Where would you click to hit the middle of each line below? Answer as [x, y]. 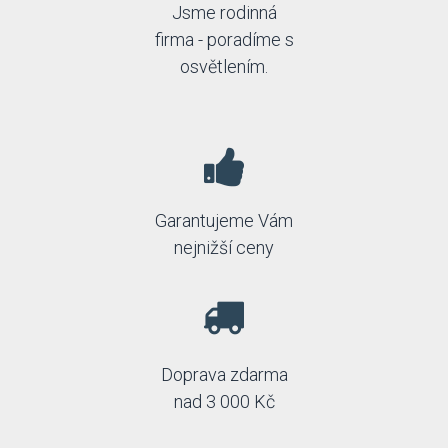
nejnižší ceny [224, 247]
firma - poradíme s [224, 39]
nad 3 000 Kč [224, 401]
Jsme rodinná [224, 12]
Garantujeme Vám [224, 220]
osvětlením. [224, 66]
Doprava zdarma [224, 374]
